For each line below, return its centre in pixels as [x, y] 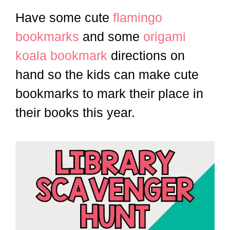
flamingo [138, 17]
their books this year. [77, 112]
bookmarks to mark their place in [109, 93]
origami [165, 36]
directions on [146, 55]
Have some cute [64, 17]
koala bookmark [61, 55]
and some [111, 36]
